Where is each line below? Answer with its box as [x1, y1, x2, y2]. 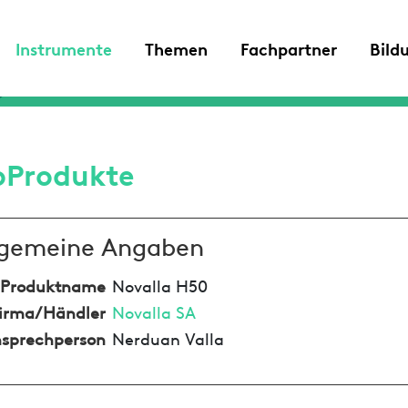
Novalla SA [111, 299, 196, 322]
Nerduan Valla [111, 325, 224, 349]
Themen [145, 36, 208, 60]
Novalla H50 [111, 272, 208, 296]
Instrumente [15, 36, 112, 60]
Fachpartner [240, 36, 337, 60]
